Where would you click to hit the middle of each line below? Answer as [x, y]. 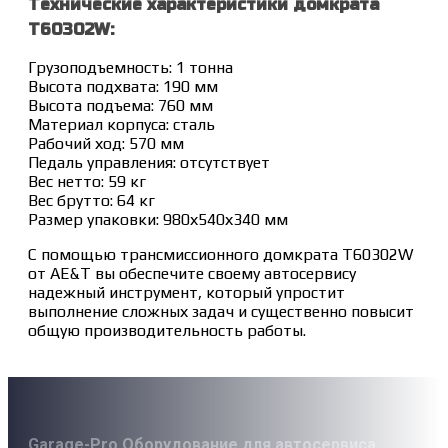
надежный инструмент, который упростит [186, 292]
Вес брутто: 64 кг [91, 200]
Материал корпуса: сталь [121, 124]
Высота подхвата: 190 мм [123, 86]
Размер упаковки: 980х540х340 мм [158, 219]
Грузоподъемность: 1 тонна [130, 67]
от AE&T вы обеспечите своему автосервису [192, 273]
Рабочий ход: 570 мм [106, 143]
